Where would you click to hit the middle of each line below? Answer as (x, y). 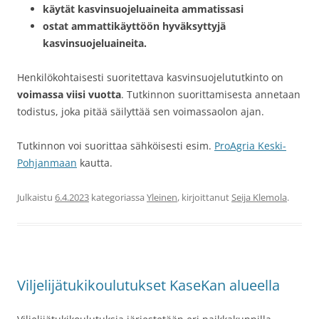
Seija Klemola (259, 198)
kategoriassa (118, 198)
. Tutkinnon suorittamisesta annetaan (211, 95)
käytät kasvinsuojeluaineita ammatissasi (143, 9)
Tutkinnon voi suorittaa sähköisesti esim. (116, 146)
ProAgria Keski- (250, 146)
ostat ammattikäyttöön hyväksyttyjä (134, 26)
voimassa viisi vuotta (69, 95)
